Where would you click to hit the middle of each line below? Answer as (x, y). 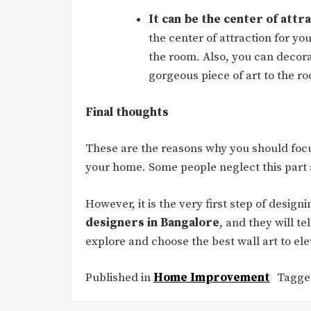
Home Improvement (212, 278)
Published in (119, 278)
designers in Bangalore (152, 222)
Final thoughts (127, 112)
